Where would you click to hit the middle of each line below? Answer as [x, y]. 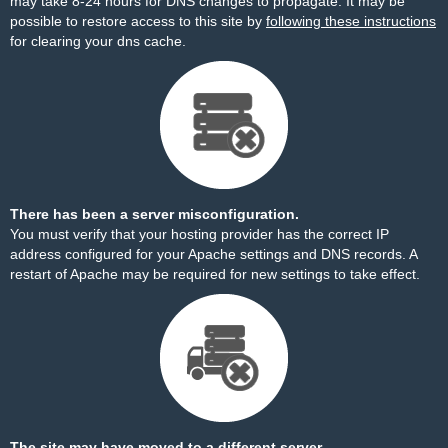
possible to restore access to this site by [138, 21]
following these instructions [351, 21]
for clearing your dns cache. [98, 41]
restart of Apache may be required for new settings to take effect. [215, 274]
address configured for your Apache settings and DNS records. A [213, 254]
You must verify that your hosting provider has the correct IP [199, 234]
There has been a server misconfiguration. [154, 214]
